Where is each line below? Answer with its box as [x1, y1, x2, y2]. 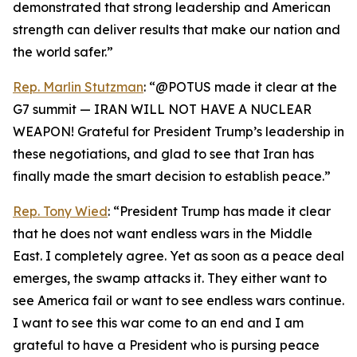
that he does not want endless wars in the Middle [13, 226, 312, 241]
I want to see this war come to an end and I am [13, 315, 304, 331]
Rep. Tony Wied [13, 203, 108, 219]
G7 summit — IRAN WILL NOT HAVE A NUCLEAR [13, 101, 312, 117]
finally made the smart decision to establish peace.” [13, 168, 331, 184]
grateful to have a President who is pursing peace [13, 337, 320, 353]
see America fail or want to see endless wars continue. [13, 292, 344, 308]
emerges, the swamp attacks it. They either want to [13, 270, 327, 286]
